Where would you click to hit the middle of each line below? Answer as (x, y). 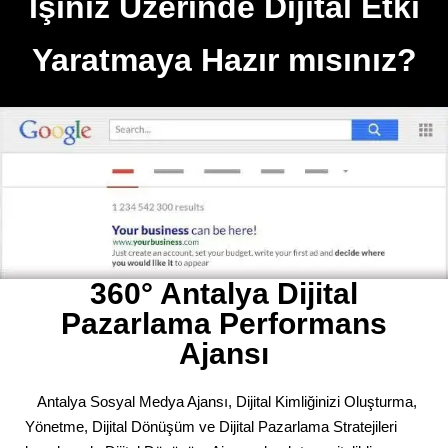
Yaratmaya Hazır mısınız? (224, 60)
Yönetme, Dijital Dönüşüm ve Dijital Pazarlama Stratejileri (211, 427)
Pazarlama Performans (224, 324)
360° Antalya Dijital (224, 294)
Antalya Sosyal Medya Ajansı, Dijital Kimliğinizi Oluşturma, (221, 402)
